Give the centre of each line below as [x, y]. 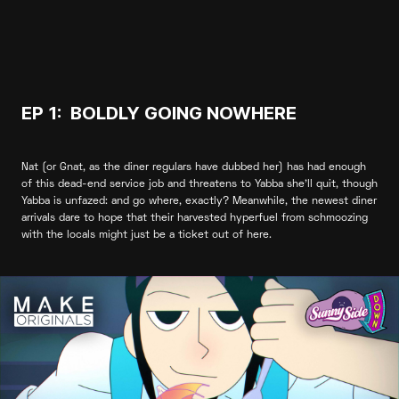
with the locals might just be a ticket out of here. [147, 236]
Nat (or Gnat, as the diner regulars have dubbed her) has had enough [194, 168]
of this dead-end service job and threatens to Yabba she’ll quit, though [199, 185]
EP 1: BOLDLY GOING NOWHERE [159, 114]
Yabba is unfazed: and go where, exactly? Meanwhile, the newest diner [199, 202]
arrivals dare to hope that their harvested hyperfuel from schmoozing [195, 219]
